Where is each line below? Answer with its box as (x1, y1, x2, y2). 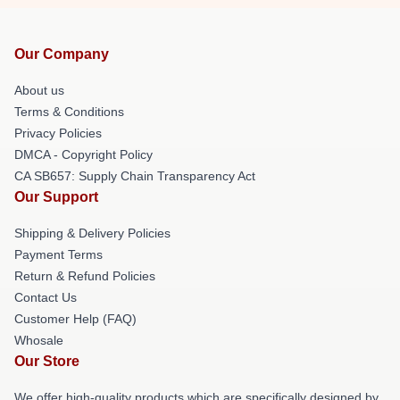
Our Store (14, 354, 79, 369)
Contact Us (14, 290, 77, 304)
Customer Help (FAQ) (14, 312, 137, 326)
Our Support (14, 189, 98, 204)
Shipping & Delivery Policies (14, 226, 171, 240)
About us (14, 83, 64, 97)
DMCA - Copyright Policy (14, 147, 153, 162)
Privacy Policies (14, 126, 102, 140)
